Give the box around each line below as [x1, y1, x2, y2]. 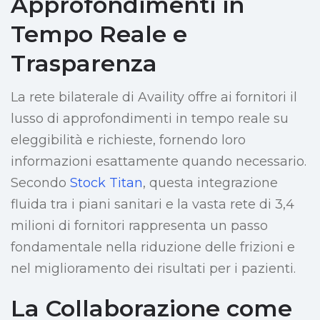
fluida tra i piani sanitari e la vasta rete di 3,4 [11, 196, 294, 213]
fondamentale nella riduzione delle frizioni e [11, 239, 295, 256]
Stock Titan [70, 175, 143, 191]
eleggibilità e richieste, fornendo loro [11, 132, 246, 149]
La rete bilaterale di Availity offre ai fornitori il [11, 89, 297, 106]
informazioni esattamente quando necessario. [11, 154, 306, 170]
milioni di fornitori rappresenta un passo [11, 218, 268, 234]
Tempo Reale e [11, 20, 187, 49]
